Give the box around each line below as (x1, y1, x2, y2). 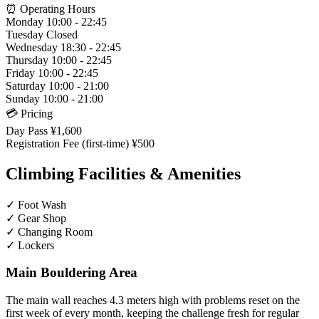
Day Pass (6, 124, 48, 137)
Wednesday (6, 41, 58, 53)
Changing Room (18, 225, 93, 238)
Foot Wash (18, 198, 66, 211)
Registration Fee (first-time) (6, 137, 129, 150)
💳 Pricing (6, 107, 53, 120)
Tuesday (6, 28, 43, 41)
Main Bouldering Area (6, 265, 137, 281)
